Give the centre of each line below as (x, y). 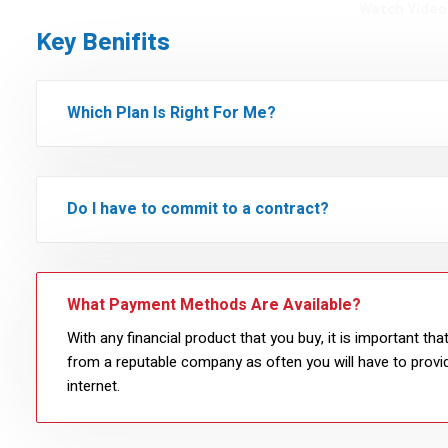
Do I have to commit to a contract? (198, 209)
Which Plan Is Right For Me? (171, 113)
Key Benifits (103, 40)
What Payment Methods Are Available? (214, 305)
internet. (93, 386)
